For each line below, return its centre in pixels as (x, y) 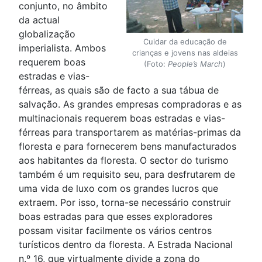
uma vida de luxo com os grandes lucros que (118, 188)
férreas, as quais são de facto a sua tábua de (119, 90)
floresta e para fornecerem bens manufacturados (127, 146)
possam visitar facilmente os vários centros (115, 230)
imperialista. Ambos (62, 48)
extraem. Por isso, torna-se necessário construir (125, 202)
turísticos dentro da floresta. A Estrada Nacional (126, 244)
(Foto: (156, 64)
